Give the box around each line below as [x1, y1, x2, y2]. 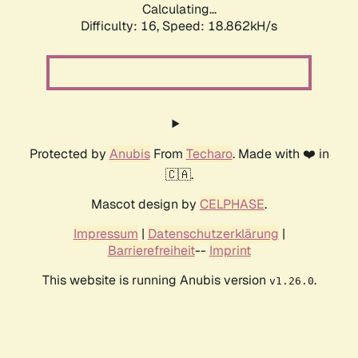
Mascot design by [91, 196, 200, 213]
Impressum [73, 225, 138, 243]
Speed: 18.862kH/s [162, 18, 277, 35]
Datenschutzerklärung [147, 225, 279, 243]
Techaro [185, 145, 233, 163]
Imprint [209, 242, 251, 260]
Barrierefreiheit [107, 242, 195, 260]
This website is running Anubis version [42, 272, 269, 289]
